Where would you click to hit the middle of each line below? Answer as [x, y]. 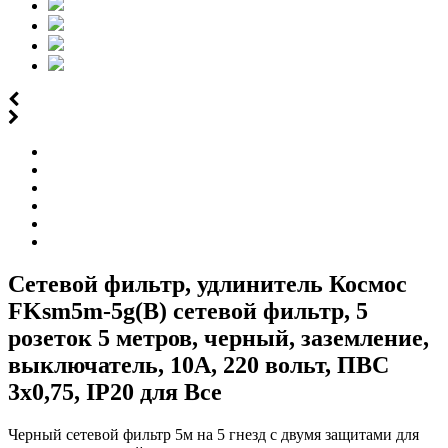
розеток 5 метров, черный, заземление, [218, 337]
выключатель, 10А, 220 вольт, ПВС [198, 364]
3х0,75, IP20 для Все [115, 391]
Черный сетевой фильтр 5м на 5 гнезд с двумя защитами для [213, 434]
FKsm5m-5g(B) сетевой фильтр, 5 [188, 310]
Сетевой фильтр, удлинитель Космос [207, 283]
